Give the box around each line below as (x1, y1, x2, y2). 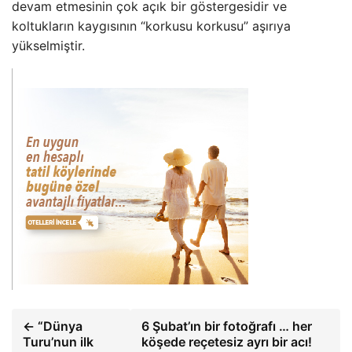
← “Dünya (23, 318, 82, 335)
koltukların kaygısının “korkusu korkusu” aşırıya (12, 18, 291, 35)
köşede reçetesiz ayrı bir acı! (141, 334, 313, 350)
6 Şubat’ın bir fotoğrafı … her (141, 318, 313, 335)
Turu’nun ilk (23, 334, 93, 350)
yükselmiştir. (12, 38, 85, 54)
